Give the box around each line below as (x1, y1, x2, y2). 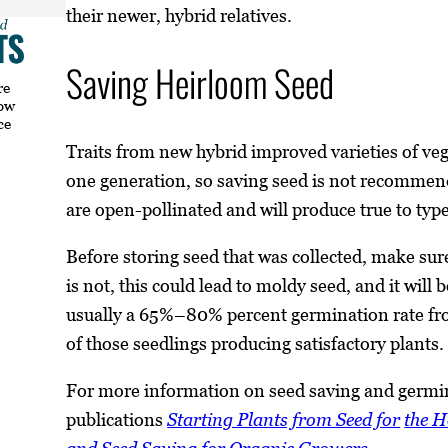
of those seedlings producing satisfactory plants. (66, 333, 445, 355)
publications (66, 409, 168, 431)
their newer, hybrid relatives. (66, 4, 293, 26)
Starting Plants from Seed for (167, 409, 401, 431)
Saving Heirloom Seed (66, 56, 335, 111)
